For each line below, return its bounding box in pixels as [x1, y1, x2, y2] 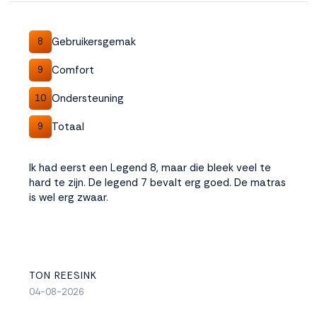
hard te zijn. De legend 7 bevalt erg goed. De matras [29, 175, 286, 190]
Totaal [52, 119, 84, 134]
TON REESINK [29, 269, 97, 282]
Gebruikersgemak [52, 34, 136, 49]
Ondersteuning [52, 91, 124, 105]
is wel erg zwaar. [29, 190, 108, 204]
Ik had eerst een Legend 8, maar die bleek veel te [29, 161, 271, 175]
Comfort [52, 62, 94, 77]
